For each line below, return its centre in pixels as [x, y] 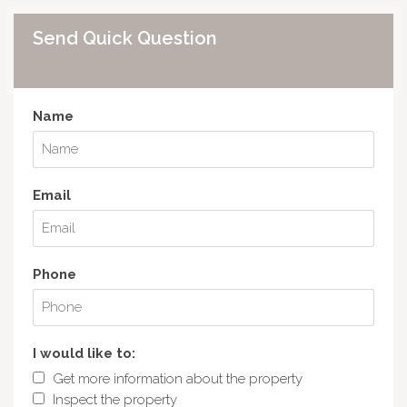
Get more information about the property [177, 378]
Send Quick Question [124, 39]
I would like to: [84, 353]
